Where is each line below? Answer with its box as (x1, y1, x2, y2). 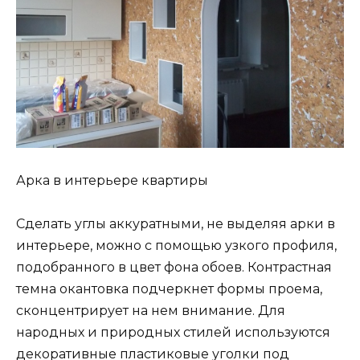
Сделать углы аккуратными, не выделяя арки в (16, 216, 335, 232)
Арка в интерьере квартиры (16, 173, 208, 189)
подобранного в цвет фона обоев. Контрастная (16, 260, 332, 276)
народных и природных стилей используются (16, 325, 330, 341)
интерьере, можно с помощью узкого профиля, (16, 238, 337, 254)
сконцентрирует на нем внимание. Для (16, 303, 285, 319)
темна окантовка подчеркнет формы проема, (16, 281, 322, 297)
